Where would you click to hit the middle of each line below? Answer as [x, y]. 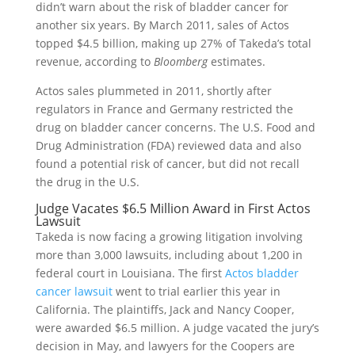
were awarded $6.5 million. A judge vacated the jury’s [177, 327]
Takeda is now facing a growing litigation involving [169, 236]
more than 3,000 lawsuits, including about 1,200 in [169, 254]
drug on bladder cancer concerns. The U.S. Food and [175, 127]
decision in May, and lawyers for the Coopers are [165, 345]
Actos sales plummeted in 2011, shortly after [153, 90]
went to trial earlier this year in [196, 291]
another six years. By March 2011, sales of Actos [162, 25]
